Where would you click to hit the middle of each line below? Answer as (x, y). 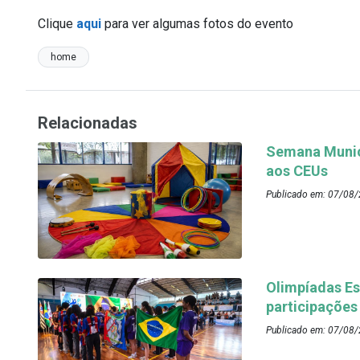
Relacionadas (88, 123)
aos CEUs (299, 171)
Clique (57, 24)
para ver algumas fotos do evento (197, 24)
